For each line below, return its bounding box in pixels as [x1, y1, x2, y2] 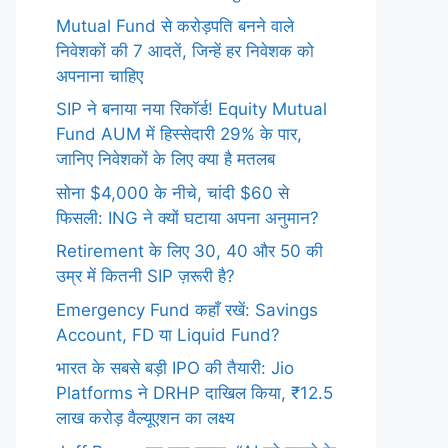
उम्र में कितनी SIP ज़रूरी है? [56, 266, 235, 286]
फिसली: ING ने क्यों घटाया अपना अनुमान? [56, 207, 319, 228]
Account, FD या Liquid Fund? [56, 324, 280, 345]
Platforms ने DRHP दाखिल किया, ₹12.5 [56, 383, 333, 403]
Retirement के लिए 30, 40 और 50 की [56, 241, 323, 261]
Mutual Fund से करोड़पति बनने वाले [56, 15, 294, 36]
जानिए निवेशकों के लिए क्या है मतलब [56, 149, 275, 169]
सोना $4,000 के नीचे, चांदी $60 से [56, 182, 289, 203]
